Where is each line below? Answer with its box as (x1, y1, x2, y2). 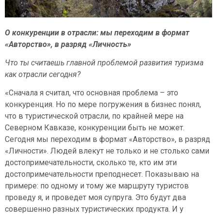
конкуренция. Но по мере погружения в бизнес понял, (5, 100, 201, 109)
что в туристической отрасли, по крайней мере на (5, 111, 184, 121)
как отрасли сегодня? (5, 69, 80, 79)
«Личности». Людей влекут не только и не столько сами (5, 146, 209, 156)
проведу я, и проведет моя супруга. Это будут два (5, 193, 186, 202)
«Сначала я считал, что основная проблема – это (5, 88, 178, 98)
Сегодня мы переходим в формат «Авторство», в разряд (5, 135, 210, 144)
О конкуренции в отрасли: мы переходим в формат (5, 28, 189, 37)
